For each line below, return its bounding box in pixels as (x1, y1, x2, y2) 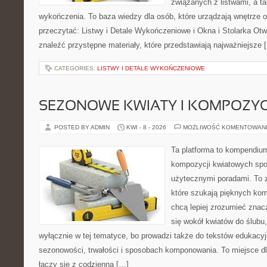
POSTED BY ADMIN (54, 124, 111, 131)
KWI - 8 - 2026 (126, 124, 166, 131)
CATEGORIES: (54, 65, 97, 72)
